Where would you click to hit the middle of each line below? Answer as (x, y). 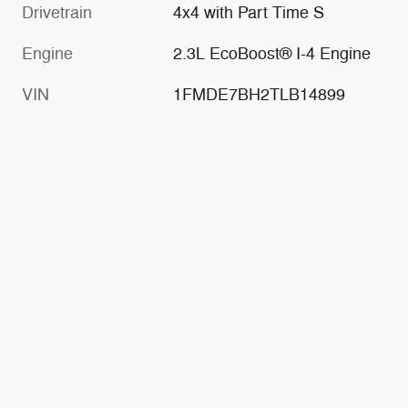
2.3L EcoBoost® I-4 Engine (272, 54)
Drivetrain (57, 13)
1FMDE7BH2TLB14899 (260, 95)
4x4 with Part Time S (249, 13)
